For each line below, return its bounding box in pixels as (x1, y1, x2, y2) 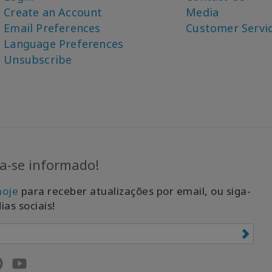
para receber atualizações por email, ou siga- (18, 184, 251, 199)
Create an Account (4, 5, 103, 20)
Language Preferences (4, 36, 124, 52)
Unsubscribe (4, 52, 72, 67)
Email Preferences (4, 21, 101, 36)
